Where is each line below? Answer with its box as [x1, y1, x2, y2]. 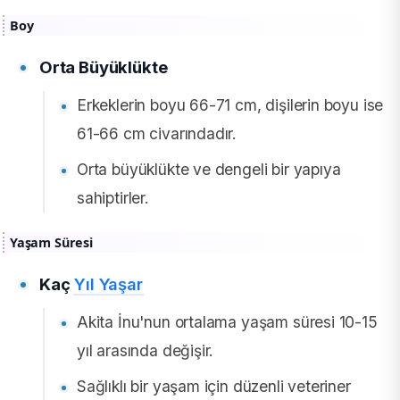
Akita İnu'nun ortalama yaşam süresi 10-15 [77, 312, 378, 332]
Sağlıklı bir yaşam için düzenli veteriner [77, 377, 351, 396]
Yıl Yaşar [74, 274, 143, 295]
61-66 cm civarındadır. [77, 124, 237, 144]
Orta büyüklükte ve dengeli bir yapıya [77, 160, 341, 179]
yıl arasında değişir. [77, 341, 214, 361]
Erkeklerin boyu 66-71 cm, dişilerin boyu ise [77, 96, 384, 115]
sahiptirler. [77, 188, 149, 208]
